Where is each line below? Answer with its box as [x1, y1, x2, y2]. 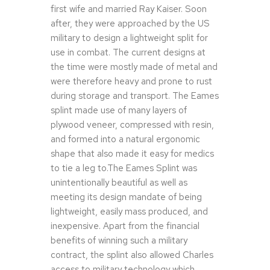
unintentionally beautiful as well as [51, 177, 187, 189]
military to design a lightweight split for [51, 32, 208, 45]
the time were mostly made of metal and [51, 61, 218, 74]
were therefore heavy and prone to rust [51, 75, 212, 88]
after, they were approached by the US [51, 17, 210, 30]
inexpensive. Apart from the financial [51, 220, 199, 233]
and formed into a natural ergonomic [51, 133, 200, 146]
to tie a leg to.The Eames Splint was [51, 162, 197, 175]
